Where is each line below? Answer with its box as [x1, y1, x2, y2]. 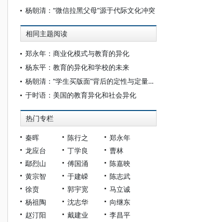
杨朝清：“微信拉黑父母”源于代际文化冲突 [25, 5, 155, 15]
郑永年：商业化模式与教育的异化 [25, 49, 129, 58]
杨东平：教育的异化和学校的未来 [25, 62, 129, 72]
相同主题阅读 [26, 30, 67, 38]
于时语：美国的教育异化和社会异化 [25, 90, 136, 100]
